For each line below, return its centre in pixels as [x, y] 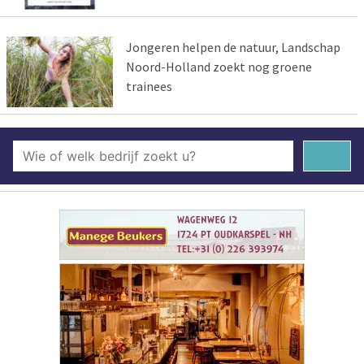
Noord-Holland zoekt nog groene [219, 67]
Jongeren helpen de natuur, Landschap [233, 48]
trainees [149, 87]
